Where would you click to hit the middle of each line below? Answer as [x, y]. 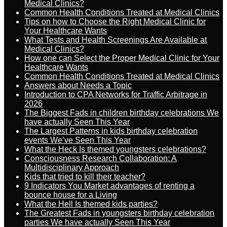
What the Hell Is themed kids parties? [91, 204]
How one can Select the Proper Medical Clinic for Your [122, 58]
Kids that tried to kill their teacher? [85, 177]
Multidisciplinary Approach [72, 167]
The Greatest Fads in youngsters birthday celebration [119, 213]
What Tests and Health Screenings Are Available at [116, 40]
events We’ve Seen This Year [78, 140]
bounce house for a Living [71, 195]
